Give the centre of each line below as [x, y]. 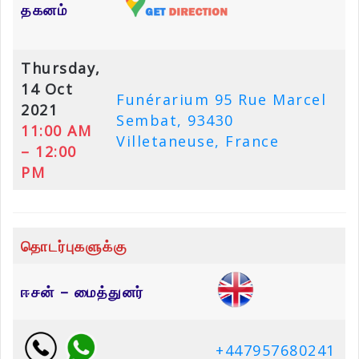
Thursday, [61, 69]
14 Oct [47, 89]
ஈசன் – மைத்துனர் [83, 292]
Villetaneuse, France [198, 141]
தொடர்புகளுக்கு [74, 246]
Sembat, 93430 [175, 121]
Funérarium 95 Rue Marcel [221, 100]
